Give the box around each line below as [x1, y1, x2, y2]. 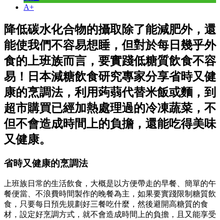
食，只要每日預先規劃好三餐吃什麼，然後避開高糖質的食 [4, 200, 208, 209]
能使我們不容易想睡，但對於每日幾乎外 [4, 38, 216, 52]
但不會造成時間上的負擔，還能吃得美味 [4, 117, 216, 130]
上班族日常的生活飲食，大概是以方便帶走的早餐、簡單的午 [4, 179, 216, 188]
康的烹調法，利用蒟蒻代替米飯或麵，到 [4, 85, 216, 99]
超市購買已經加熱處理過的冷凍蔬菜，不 [4, 101, 216, 114]
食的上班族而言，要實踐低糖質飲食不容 [4, 54, 216, 67]
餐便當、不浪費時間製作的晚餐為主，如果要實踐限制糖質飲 [4, 190, 216, 198]
